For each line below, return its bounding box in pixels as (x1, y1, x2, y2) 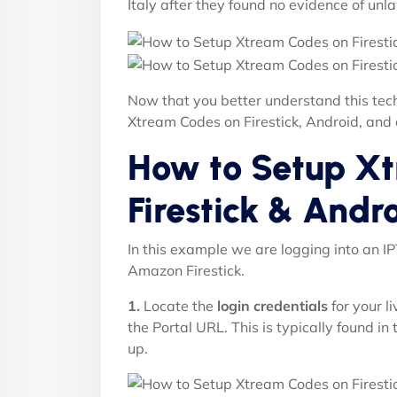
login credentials (217, 296, 328, 315)
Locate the (140, 296, 217, 315)
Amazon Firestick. (128, 261, 245, 279)
